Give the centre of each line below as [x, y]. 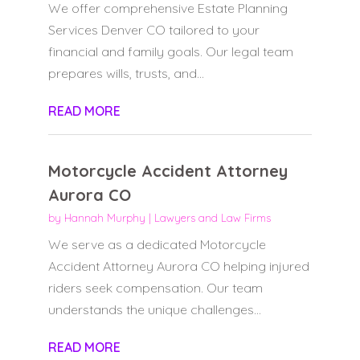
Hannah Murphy [104, 218]
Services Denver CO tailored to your [153, 30]
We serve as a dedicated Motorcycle [157, 245]
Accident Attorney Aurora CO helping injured [178, 266]
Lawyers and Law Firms [212, 218]
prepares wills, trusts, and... [126, 74]
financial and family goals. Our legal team [170, 52]
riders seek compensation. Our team [155, 288]
